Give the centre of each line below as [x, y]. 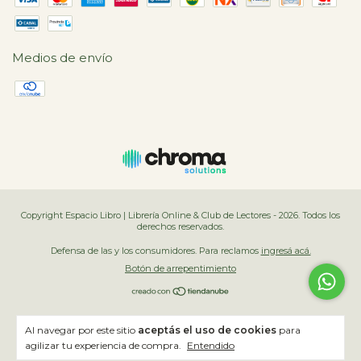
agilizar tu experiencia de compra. [104, 345]
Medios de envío [62, 58]
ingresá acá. [286, 251]
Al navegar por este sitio [81, 330]
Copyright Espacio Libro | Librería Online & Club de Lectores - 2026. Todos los [180, 216]
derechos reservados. [180, 227]
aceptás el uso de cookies [207, 330]
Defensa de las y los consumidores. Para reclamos [154, 251]
